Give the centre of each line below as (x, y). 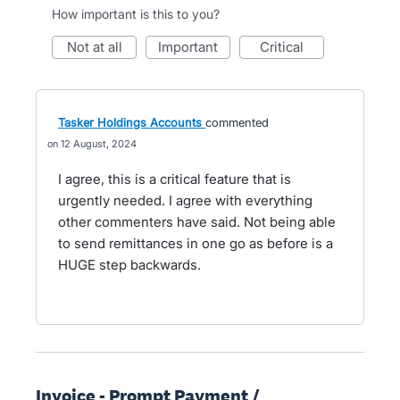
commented (237, 123)
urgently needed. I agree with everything (185, 201)
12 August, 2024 (99, 144)
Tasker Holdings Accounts (130, 123)
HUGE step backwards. (129, 265)
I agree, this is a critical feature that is (175, 179)
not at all (99, 47)
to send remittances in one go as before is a (196, 244)
